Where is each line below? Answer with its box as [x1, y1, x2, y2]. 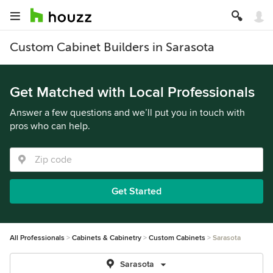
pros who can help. [10, 120, 90, 132]
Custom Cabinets [149, 233, 205, 243]
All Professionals [10, 233, 65, 243]
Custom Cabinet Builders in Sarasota [10, 40, 214, 54]
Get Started [112, 185, 161, 197]
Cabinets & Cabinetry [72, 233, 141, 243]
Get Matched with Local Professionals [10, 83, 255, 101]
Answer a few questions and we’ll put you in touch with [10, 107, 245, 119]
